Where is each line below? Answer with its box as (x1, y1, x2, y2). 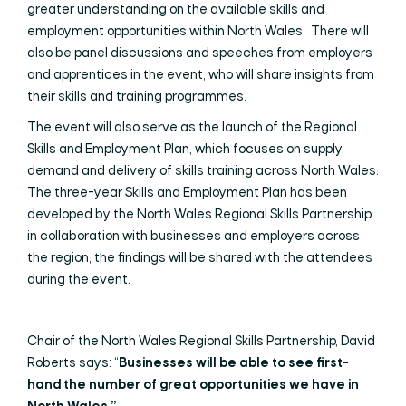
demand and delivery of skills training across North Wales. (27, 164, 379, 179)
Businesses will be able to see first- (119, 356, 349, 371)
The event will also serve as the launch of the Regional (27, 121, 357, 135)
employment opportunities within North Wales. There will (27, 24, 369, 39)
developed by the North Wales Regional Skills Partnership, (27, 208, 373, 222)
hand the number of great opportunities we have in (27, 378, 359, 392)
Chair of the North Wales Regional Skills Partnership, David (27, 334, 375, 349)
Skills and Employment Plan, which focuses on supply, (27, 142, 344, 157)
